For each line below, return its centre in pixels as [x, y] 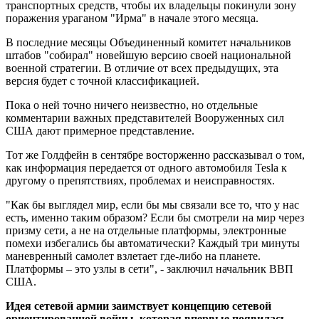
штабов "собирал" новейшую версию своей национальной [148, 55]
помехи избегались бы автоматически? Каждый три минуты [153, 243]
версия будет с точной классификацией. [103, 80]
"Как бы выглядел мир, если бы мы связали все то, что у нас [152, 204]
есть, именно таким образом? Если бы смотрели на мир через [155, 217]
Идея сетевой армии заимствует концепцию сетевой [138, 305]
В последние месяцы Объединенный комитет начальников [148, 42]
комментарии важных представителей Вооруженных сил [145, 117]
